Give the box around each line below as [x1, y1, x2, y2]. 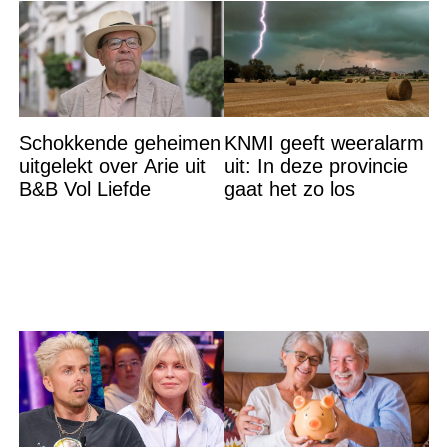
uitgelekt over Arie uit [18, 154, 206, 177]
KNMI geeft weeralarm [223, 131, 424, 154]
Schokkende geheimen [18, 131, 221, 154]
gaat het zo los [223, 177, 355, 200]
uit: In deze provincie [223, 154, 408, 177]
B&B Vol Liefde [18, 177, 151, 200]
